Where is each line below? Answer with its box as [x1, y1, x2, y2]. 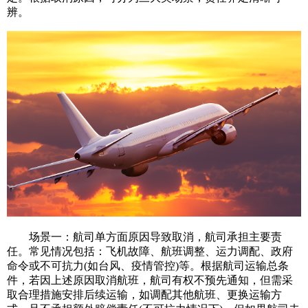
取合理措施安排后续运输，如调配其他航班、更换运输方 [7, 289, 282, 301]
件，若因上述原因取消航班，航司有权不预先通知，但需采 [7, 274, 293, 287]
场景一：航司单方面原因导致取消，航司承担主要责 [7, 231, 282, 243]
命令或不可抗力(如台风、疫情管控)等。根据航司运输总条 [7, 260, 289, 272]
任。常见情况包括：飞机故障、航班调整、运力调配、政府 [7, 245, 293, 258]
